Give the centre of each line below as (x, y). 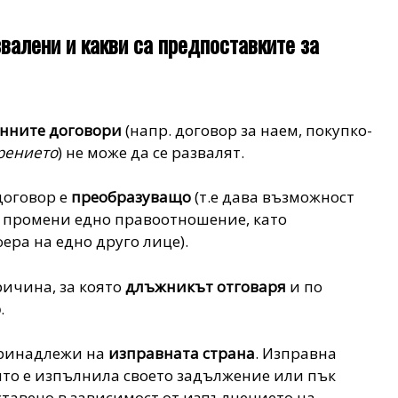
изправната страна (182, 354)
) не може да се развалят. (153, 152)
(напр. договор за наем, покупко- (249, 130)
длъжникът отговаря (206, 286)
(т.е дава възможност (275, 197)
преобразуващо (131, 197)
